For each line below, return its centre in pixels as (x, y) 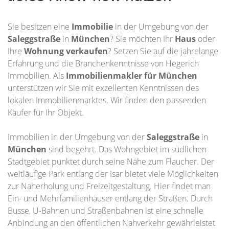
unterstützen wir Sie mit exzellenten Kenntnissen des (103, 88)
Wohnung (45, 51)
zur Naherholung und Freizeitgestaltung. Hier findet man (109, 186)
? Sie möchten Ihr (142, 39)
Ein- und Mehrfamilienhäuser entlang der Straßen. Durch (110, 198)
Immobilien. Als (37, 76)
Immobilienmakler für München (132, 76)
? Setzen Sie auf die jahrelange (163, 51)
